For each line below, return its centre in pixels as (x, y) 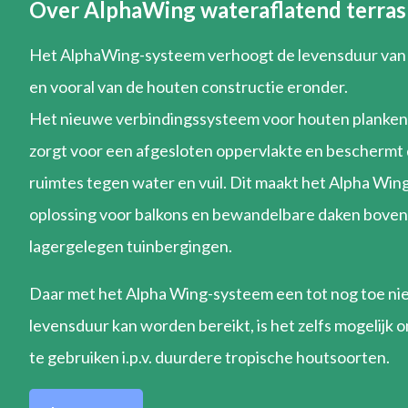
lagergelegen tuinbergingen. (131, 245)
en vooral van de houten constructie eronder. (189, 86)
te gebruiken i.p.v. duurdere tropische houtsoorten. (209, 357)
